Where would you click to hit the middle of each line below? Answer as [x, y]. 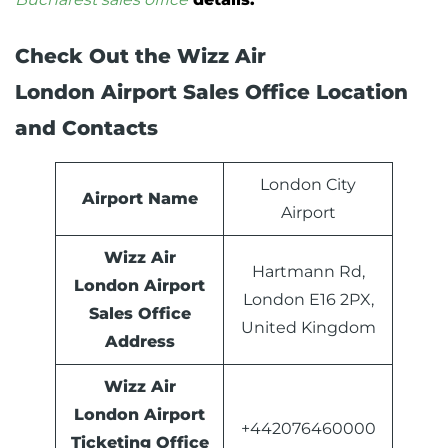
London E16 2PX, [308, 300]
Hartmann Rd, [308, 272]
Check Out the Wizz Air [140, 56]
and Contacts [86, 128]
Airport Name [139, 199]
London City [308, 185]
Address [139, 342]
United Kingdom [308, 328]
